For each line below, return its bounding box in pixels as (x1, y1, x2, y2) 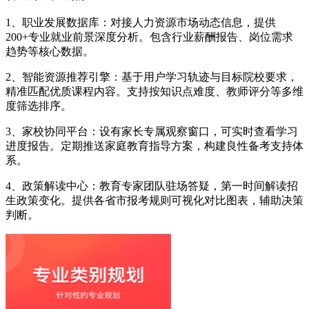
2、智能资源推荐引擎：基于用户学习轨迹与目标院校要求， (6, 71, 298, 83)
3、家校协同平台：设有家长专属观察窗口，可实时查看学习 (6, 126, 298, 138)
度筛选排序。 (6, 100, 72, 112)
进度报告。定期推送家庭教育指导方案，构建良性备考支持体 (6, 140, 303, 152)
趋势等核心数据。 (6, 46, 94, 58)
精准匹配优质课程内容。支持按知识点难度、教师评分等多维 (6, 86, 303, 98)
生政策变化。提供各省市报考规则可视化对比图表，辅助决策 (6, 195, 303, 207)
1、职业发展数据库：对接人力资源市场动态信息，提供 (6, 17, 276, 29)
